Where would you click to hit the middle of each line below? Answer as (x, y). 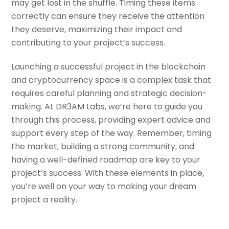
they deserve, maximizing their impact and (97, 29)
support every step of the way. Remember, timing (112, 133)
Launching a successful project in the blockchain (109, 66)
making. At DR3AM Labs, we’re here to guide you (107, 106)
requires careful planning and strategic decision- (109, 93)
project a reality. (44, 199)
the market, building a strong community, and (103, 146)
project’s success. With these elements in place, (108, 173)
